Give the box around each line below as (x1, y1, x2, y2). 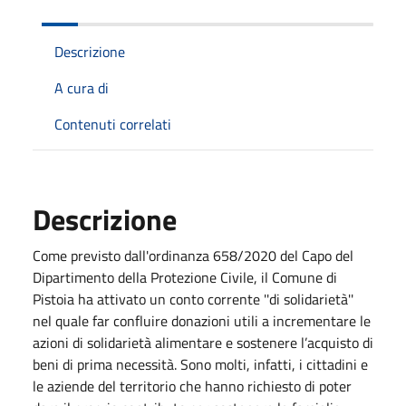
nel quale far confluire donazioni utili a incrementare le (33, 309, 371, 332)
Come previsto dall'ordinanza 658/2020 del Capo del (33, 244, 353, 266)
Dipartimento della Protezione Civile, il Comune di (33, 266, 337, 288)
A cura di (54, 76, 109, 99)
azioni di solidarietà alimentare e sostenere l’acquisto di (33, 331, 373, 353)
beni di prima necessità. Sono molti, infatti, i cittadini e (33, 353, 368, 375)
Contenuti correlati (54, 112, 171, 135)
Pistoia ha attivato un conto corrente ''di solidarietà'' (33, 287, 353, 310)
